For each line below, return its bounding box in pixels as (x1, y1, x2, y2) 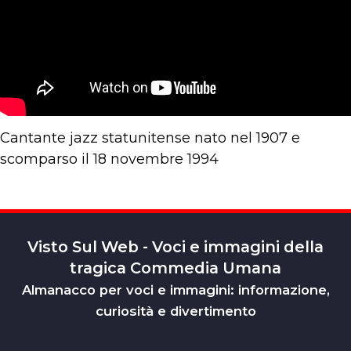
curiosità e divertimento (95, 303, 256, 319)
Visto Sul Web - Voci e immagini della (27, 237, 324, 256)
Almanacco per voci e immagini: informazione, (21, 282, 330, 298)
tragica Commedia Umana (70, 259, 281, 277)
